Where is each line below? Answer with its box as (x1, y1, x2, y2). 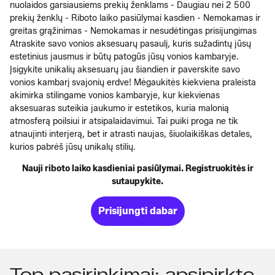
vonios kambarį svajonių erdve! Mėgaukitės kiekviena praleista (10, 77, 256, 88)
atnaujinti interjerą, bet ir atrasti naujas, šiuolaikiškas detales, (10, 128, 252, 139)
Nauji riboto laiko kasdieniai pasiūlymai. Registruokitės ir (21, 163, 254, 174)
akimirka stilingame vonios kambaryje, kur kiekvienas (10, 90, 220, 101)
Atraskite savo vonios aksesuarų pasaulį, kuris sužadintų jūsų (10, 38, 251, 49)
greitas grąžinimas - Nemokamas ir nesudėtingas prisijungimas (10, 25, 257, 36)
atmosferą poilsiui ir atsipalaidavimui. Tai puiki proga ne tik (10, 115, 238, 126)
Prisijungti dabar (98, 204, 177, 217)
